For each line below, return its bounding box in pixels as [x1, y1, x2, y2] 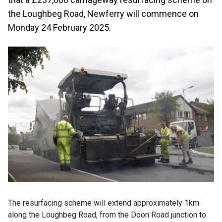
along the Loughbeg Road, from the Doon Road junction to [8, 210, 206, 220]
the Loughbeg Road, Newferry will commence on [8, 8, 199, 19]
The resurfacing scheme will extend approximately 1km [8, 198, 199, 208]
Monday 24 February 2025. [8, 22, 111, 33]
